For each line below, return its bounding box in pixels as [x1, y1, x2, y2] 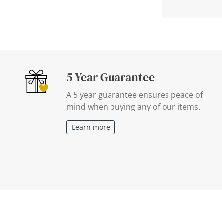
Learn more [71, 122, 110, 132]
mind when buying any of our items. [66, 101, 200, 112]
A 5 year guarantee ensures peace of [66, 89, 203, 100]
